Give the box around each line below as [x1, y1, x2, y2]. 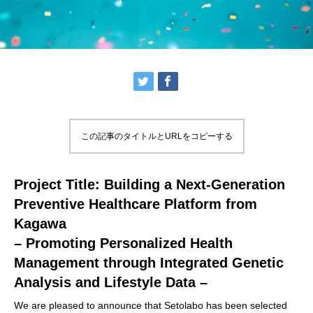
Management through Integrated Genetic [14, 255, 284, 271]
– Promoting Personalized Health [14, 235, 233, 252]
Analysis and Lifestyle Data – [14, 275, 208, 291]
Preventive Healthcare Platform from [14, 196, 257, 212]
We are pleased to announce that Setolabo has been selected [14, 300, 287, 312]
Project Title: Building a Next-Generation [14, 177, 285, 193]
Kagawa [14, 216, 66, 232]
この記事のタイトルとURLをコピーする [80, 131, 233, 142]
